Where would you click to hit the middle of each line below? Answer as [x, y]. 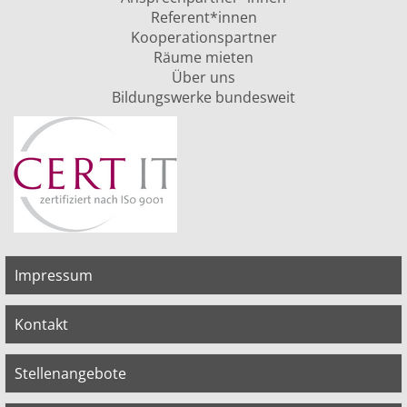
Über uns [203, 77]
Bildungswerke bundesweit [203, 97]
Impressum [54, 275]
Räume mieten [203, 57]
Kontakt [41, 324]
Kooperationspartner [203, 37]
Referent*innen [203, 17]
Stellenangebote [70, 373]
